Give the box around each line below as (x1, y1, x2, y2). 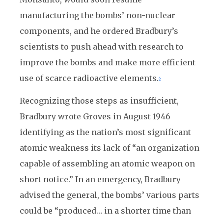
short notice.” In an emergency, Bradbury (20, 174, 181, 184)
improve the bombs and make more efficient (20, 57, 195, 67)
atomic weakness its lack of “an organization (20, 143, 199, 153)
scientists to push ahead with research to (20, 42, 184, 52)
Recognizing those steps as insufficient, (20, 96, 179, 106)
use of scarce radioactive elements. (20, 73, 159, 83)
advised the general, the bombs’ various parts (20, 190, 199, 200)
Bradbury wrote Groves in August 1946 (20, 111, 170, 121)
